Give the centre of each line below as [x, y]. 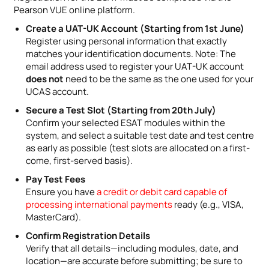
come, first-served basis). [79, 160]
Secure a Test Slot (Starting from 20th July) [121, 110]
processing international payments [99, 204]
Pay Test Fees [56, 179]
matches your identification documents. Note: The [131, 53]
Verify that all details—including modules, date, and [132, 248]
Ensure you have [61, 192]
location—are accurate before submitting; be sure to [134, 261]
